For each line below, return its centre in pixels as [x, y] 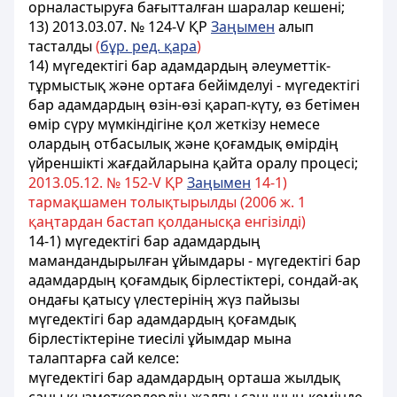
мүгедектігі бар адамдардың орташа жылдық [184, 378]
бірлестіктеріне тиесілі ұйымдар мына [160, 339]
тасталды [62, 46]
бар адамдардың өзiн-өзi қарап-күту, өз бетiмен [194, 105]
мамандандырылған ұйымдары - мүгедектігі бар [195, 261]
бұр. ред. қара [148, 46]
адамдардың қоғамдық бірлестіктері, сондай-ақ [193, 280]
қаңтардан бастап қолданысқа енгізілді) [167, 222]
